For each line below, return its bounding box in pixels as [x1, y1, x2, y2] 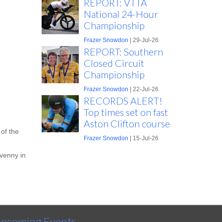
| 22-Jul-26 [128, 86, 159, 93]
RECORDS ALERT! [83, 95, 163, 107]
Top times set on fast [83, 107, 168, 118]
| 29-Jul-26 [128, 37, 159, 44]
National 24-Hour [83, 8, 158, 20]
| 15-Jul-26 [128, 135, 159, 142]
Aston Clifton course [83, 118, 170, 129]
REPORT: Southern [83, 46, 163, 57]
